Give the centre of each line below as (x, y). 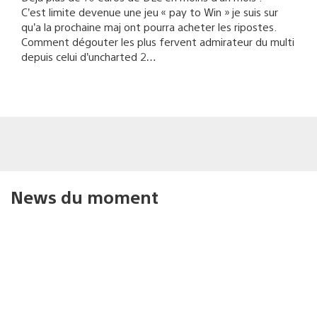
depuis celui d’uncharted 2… (89, 56)
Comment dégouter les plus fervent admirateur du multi (158, 41)
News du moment (85, 196)
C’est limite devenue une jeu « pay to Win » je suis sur (150, 11)
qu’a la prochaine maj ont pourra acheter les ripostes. (149, 26)
